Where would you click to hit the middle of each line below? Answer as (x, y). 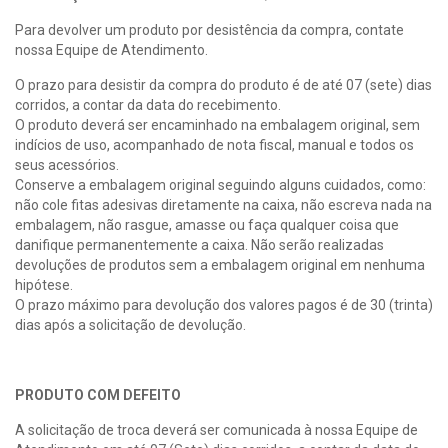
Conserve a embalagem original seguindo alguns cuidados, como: (220, 185)
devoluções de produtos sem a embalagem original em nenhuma (220, 265)
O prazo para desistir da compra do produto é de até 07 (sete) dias (223, 85)
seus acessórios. (67, 165)
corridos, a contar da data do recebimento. (148, 105)
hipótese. (44, 285)
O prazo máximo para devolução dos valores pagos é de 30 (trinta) (224, 305)
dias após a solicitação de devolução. (130, 325)
